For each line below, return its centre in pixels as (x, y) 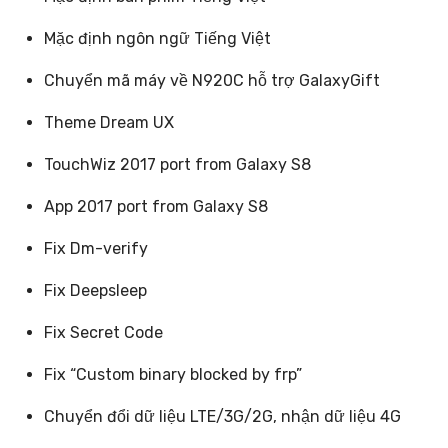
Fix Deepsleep (95, 290)
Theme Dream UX (108, 122)
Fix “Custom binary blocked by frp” (172, 374)
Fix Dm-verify (95, 248)
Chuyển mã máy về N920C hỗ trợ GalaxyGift (211, 80)
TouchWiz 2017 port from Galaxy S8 (177, 164)
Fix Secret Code (103, 332)
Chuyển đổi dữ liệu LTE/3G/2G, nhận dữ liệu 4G (222, 416)
